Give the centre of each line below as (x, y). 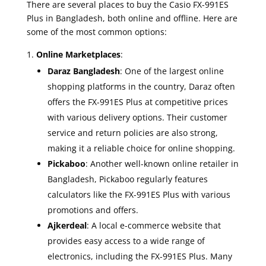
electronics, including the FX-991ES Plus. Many (140, 256)
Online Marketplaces (78, 54)
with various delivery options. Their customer (137, 117)
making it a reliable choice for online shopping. (141, 148)
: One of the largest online (172, 71)
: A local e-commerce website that (153, 225)
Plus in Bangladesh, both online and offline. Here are (132, 18)
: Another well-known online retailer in (162, 163)
